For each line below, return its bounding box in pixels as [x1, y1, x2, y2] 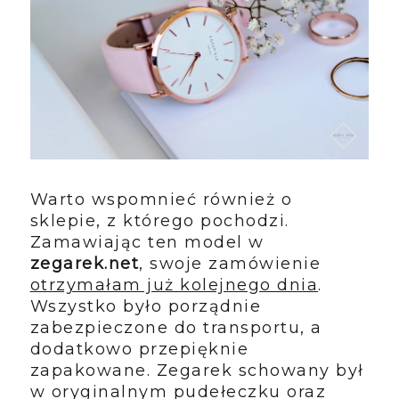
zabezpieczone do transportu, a [29, 317, 322, 338]
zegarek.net [29, 253, 140, 273]
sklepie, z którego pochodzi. [29, 210, 289, 231]
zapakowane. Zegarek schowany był [29, 360, 364, 380]
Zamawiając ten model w [29, 232, 265, 252]
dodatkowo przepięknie [29, 338, 249, 359]
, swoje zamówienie [139, 253, 322, 273]
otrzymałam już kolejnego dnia [29, 274, 319, 295]
